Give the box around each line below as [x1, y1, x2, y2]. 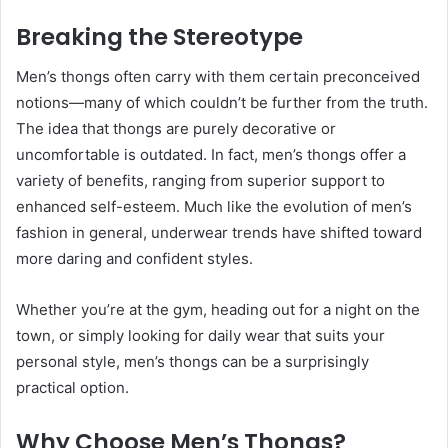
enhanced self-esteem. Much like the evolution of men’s [16, 197, 412, 217]
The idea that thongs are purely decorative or [16, 119, 336, 139]
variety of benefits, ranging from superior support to [16, 171, 385, 191]
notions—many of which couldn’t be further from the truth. [16, 93, 428, 113]
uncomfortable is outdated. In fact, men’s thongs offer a [16, 145, 406, 165]
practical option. [16, 378, 129, 398]
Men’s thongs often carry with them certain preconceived [16, 67, 420, 87]
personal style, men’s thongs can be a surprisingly [16, 352, 369, 372]
